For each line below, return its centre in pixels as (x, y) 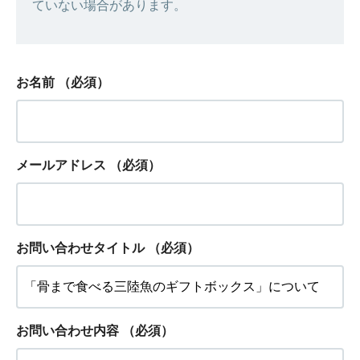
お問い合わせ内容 (67, 331)
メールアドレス (61, 165)
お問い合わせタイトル (80, 248)
